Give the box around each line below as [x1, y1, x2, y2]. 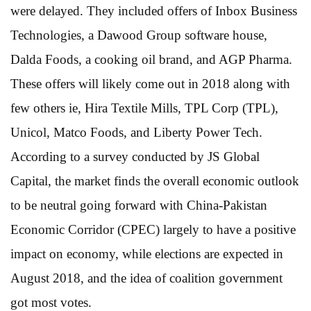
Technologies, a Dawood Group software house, [10, 27, 267, 42]
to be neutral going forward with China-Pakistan [10, 197, 267, 212]
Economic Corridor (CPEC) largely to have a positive [10, 221, 296, 237]
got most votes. [10, 294, 92, 310]
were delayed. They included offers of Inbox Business [10, 3, 297, 18]
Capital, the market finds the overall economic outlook [10, 173, 299, 188]
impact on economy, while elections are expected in [10, 246, 283, 261]
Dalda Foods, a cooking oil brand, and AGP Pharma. [10, 51, 292, 67]
